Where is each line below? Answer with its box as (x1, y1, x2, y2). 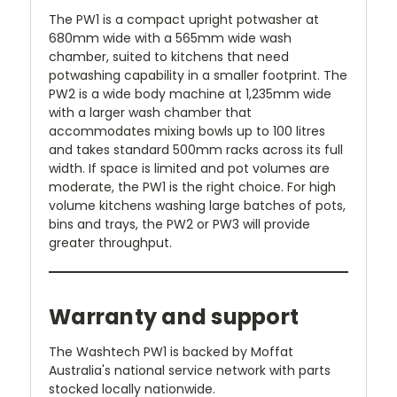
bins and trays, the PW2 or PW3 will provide (49, 215, 310, 234)
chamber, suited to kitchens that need (49, 48, 289, 66)
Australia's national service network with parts (49, 362, 331, 380)
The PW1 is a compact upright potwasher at (49, 11, 319, 29)
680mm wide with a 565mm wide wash (49, 29, 292, 48)
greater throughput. (49, 234, 172, 253)
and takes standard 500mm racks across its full (49, 141, 343, 160)
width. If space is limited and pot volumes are (49, 160, 330, 178)
